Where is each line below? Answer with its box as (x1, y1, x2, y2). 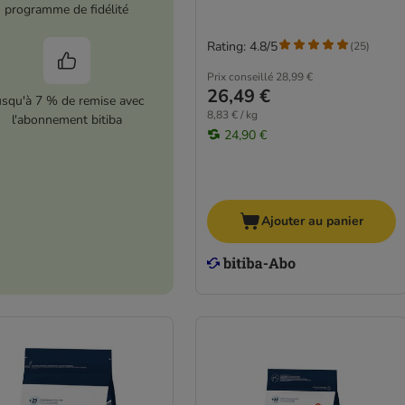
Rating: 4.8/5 (206, 37, 278, 55)
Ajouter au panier (260, 212, 363, 231)
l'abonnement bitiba (11, 111, 122, 129)
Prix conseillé (206, 69, 273, 84)
